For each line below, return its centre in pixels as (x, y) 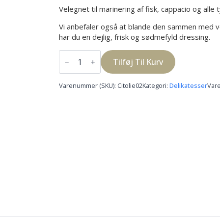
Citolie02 (130, 86)
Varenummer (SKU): (88, 86)
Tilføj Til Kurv (138, 62)
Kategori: (156, 86)
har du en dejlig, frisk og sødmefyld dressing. (135, 37)
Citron (70, 54)
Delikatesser (188, 86)
